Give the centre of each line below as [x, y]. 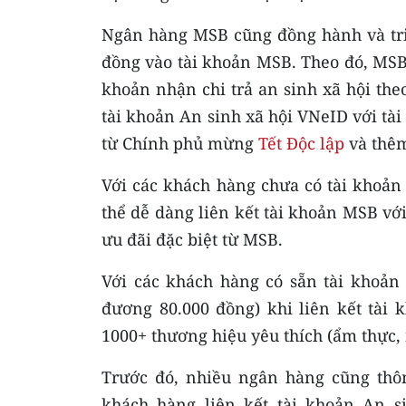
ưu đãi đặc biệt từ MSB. [192, 239]
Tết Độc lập [301, 143]
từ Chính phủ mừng [180, 143]
